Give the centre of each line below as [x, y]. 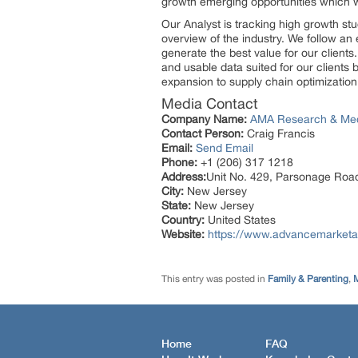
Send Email [225, 148]
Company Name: [204, 119]
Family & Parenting [308, 279]
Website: [183, 234]
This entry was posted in [215, 279]
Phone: [179, 162]
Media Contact [210, 103]
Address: [184, 177]
